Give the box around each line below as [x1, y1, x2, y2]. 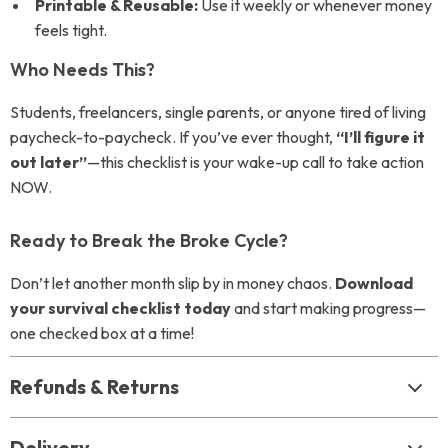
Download [335, 273, 413, 293]
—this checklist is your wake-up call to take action [87, 152, 424, 172]
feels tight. [35, 20, 107, 40]
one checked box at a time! [10, 323, 194, 343]
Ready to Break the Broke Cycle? [10, 229, 288, 252]
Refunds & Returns [10, 374, 179, 399]
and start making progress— [231, 298, 426, 318]
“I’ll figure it [336, 127, 425, 147]
